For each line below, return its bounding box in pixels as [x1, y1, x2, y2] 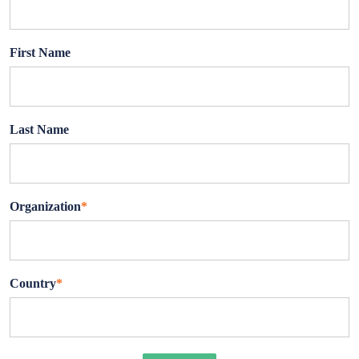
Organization [10, 199, 81, 213]
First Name [10, 45, 71, 59]
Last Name [10, 122, 69, 136]
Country [10, 276, 56, 290]
